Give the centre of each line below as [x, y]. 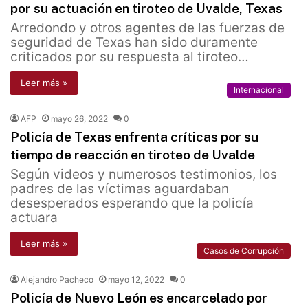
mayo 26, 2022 [79, 119]
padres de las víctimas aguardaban [120, 189]
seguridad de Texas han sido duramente [134, 43]
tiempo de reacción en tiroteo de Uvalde [134, 155]
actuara [34, 218]
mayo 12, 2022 [136, 280]
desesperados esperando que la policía [132, 203]
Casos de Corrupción [244, 251]
